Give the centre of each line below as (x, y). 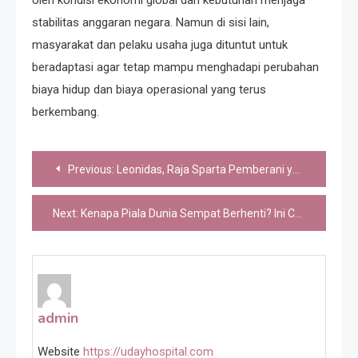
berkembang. (66, 111)
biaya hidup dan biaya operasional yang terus (149, 89)
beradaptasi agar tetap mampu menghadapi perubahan (175, 67)
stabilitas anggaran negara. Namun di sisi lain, (151, 22)
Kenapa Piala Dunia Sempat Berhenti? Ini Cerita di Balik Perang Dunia (188, 213)
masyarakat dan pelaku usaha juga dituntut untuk (160, 44)
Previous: (91, 169)
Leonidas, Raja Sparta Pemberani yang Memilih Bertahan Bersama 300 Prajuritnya (205, 169)
